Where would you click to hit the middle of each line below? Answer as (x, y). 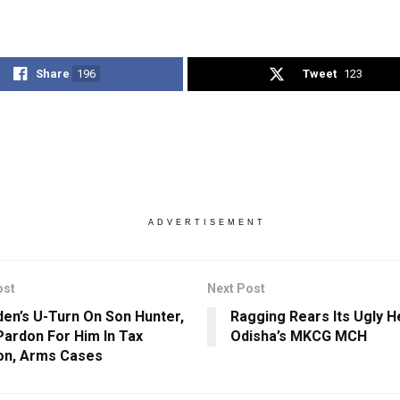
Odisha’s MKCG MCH (298, 337)
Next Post (236, 289)
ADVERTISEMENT (207, 223)
